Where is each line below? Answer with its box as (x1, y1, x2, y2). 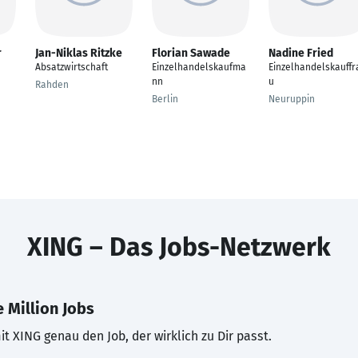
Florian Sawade (152, 46, 230, 60)
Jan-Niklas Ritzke (35, 46, 122, 60)
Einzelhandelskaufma (152, 62, 246, 73)
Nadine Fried (268, 46, 333, 60)
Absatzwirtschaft (35, 62, 108, 73)
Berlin (152, 93, 178, 105)
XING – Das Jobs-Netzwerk (27, 232, 331, 262)
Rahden (35, 79, 69, 90)
